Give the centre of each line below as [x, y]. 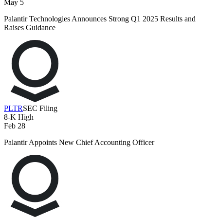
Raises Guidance [30, 28]
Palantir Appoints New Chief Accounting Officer [79, 143]
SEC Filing [40, 109]
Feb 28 [15, 126]
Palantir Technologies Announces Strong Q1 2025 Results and [100, 19]
